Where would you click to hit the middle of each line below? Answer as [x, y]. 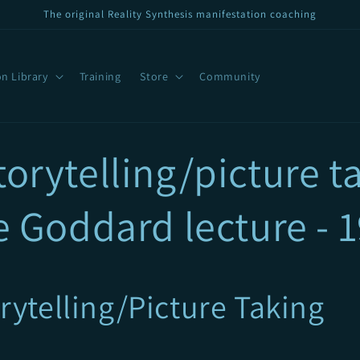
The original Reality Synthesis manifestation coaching [180, 14]
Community [230, 76]
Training [100, 76]
